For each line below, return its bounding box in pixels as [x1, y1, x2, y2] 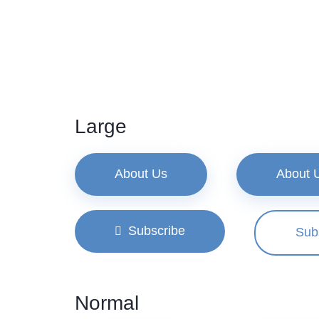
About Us [114, 166, 167, 181]
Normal [74, 291, 139, 314]
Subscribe [127, 223, 185, 238]
